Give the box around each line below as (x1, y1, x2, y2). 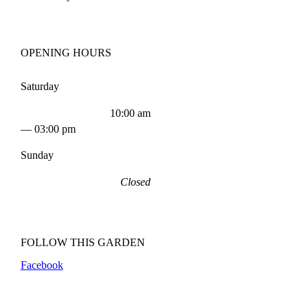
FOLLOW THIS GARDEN (20, 236, 145, 248)
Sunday (20, 148, 54, 161)
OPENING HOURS (20, 46, 111, 58)
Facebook (20, 258, 63, 271)
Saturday (20, 80, 59, 92)
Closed (120, 175, 151, 188)
